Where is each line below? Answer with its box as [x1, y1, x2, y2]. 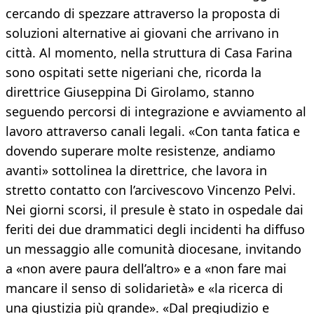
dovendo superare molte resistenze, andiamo [6, 142, 275, 160]
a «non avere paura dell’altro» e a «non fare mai [6, 260, 287, 278]
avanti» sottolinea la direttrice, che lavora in [6, 162, 267, 179]
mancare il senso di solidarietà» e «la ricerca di [6, 280, 283, 297]
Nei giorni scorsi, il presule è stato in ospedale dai [6, 201, 303, 219]
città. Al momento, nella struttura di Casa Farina [6, 44, 292, 62]
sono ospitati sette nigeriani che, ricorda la [6, 64, 261, 81]
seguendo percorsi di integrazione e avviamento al [6, 103, 306, 121]
